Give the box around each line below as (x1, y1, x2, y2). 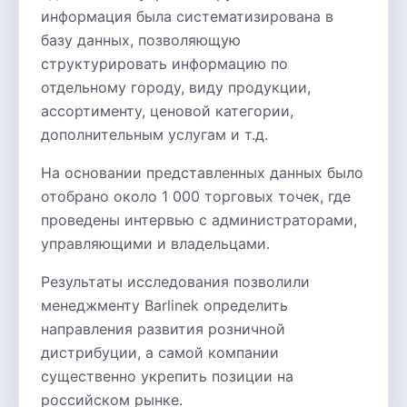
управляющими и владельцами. (41, 234, 270, 253)
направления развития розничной (41, 320, 285, 338)
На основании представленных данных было (41, 164, 363, 182)
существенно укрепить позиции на (41, 367, 293, 385)
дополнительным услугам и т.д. (41, 125, 268, 144)
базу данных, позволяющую (41, 31, 241, 49)
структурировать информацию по (41, 55, 288, 73)
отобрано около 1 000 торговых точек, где (41, 187, 351, 205)
